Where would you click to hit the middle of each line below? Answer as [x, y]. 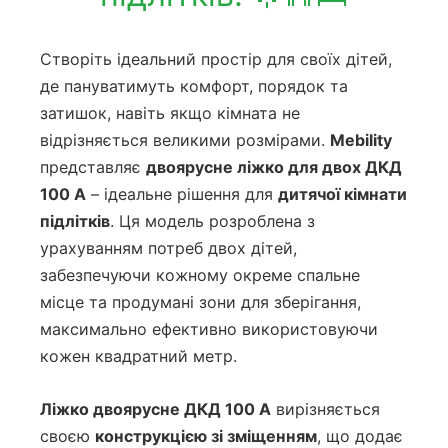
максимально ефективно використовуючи [209, 329]
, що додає [360, 435]
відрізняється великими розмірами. [185, 140]
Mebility [361, 140]
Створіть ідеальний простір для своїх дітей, [216, 59]
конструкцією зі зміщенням [206, 435]
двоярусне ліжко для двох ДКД [274, 167]
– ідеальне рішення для [182, 194]
